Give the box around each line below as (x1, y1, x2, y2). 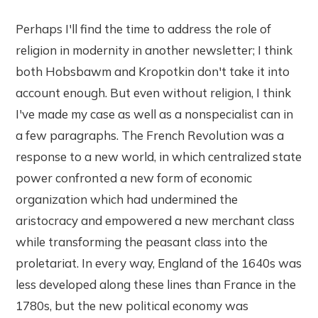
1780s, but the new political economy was (16, 298, 249, 314)
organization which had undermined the (16, 192, 238, 207)
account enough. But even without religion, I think (16, 85, 292, 101)
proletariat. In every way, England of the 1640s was (16, 256, 302, 271)
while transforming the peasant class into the (16, 234, 268, 250)
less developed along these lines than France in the (16, 277, 297, 292)
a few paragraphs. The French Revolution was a (16, 128, 285, 143)
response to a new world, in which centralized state (16, 149, 302, 165)
